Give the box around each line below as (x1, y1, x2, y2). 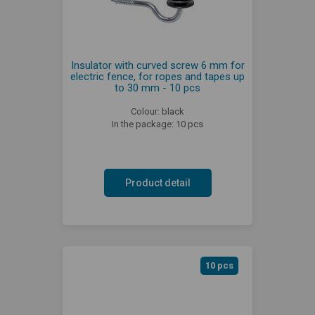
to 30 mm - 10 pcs (115, 81, 200, 94)
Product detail (124, 176, 191, 188)
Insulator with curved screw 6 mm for (70, 58, 245, 72)
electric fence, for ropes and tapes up (70, 70, 245, 83)
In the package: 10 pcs (112, 118, 203, 129)
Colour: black (131, 105, 184, 117)
